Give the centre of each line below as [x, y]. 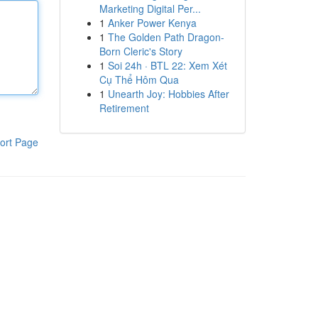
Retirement [124, 108]
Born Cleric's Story [141, 51]
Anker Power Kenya [152, 23]
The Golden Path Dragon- [166, 37]
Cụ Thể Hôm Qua [139, 79]
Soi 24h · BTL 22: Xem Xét [167, 65]
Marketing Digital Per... [150, 9]
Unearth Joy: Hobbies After [168, 94]
